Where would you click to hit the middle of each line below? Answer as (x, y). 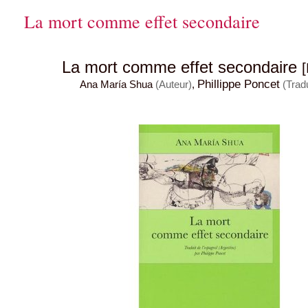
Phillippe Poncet (239, 84)
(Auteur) (174, 84)
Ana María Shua (116, 84)
